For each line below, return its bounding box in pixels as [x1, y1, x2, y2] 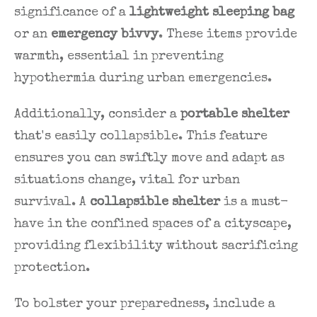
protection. [14, 262, 90, 275]
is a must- [220, 196, 288, 209]
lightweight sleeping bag [129, 6, 294, 20]
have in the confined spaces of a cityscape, [14, 218, 292, 231]
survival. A [14, 196, 90, 209]
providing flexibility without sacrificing [14, 240, 298, 253]
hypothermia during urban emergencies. [14, 72, 272, 86]
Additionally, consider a [14, 108, 180, 122]
